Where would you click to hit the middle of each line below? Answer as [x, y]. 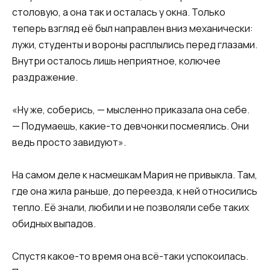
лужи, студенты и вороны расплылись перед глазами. [135, 44]
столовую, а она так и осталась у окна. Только [119, 12]
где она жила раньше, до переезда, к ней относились [135, 191]
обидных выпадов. [54, 224]
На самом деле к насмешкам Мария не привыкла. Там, [135, 175]
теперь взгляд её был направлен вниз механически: [133, 28]
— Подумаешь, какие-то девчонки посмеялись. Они [130, 126]
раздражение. [45, 77]
